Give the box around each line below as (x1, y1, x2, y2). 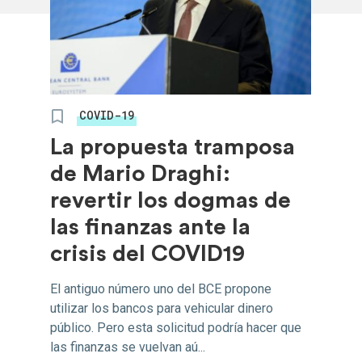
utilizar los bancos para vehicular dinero (50, 301, 274, 316)
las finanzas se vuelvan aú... (50, 339, 206, 355)
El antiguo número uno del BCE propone (50, 281, 272, 297)
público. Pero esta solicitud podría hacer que (50, 320, 302, 335)
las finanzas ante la (50, 216, 251, 238)
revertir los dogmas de (50, 189, 292, 212)
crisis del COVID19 (50, 242, 246, 265)
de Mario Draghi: (50, 162, 231, 185)
